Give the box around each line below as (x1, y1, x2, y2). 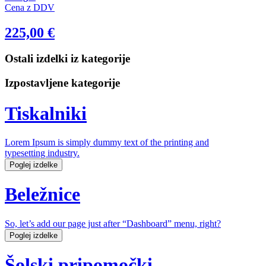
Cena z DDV (5, 2, 55, 12)
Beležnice (5, 183, 80, 205)
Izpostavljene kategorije (5, 77, 120, 90)
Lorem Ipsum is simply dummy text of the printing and (5, 137, 209, 148)
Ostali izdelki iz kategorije (5, 52, 130, 65)
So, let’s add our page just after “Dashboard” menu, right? (5, 218, 221, 229)
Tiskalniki (5, 102, 87, 124)
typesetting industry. (5, 148, 80, 159)
